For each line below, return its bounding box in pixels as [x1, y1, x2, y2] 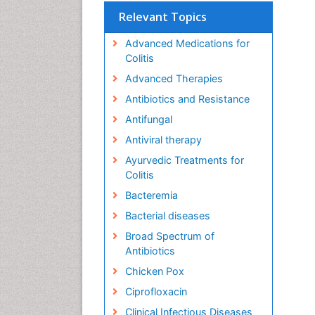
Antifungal [124, 113, 172, 126]
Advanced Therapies [124, 72, 223, 85]
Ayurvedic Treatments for [124, 154, 244, 167]
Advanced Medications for [124, 37, 250, 50]
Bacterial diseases [124, 210, 210, 222]
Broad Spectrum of [124, 230, 214, 243]
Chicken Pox [124, 265, 184, 278]
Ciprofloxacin [124, 285, 187, 298]
